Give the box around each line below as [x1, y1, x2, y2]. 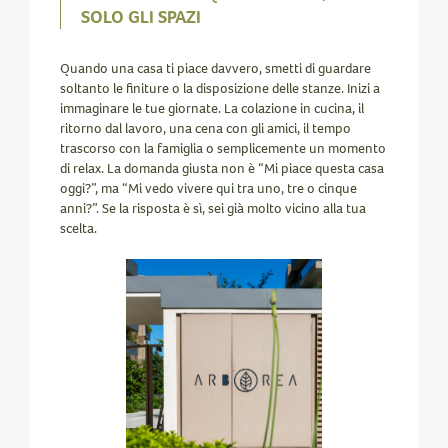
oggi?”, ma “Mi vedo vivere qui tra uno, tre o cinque [60, 179, 357, 198]
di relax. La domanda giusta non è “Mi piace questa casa [60, 159, 384, 178]
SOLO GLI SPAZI [81, 5, 201, 29]
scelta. [60, 219, 97, 238]
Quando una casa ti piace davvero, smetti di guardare [60, 59, 371, 78]
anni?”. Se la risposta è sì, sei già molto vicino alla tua [60, 199, 366, 218]
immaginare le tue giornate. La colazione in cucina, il [60, 99, 364, 118]
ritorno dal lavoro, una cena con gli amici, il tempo [60, 119, 351, 138]
